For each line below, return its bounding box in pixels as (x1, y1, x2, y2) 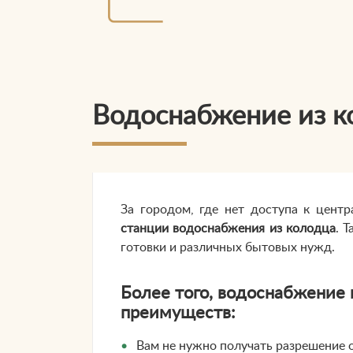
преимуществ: (121, 304, 236, 321)
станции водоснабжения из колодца (121, 222, 336, 236)
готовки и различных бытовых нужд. (121, 241, 335, 255)
